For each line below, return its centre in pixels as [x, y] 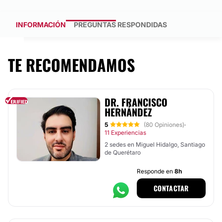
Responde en [155, 171]
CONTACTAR [171, 188]
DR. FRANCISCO [136, 102]
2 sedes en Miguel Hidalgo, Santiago [155, 144]
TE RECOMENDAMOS [71, 65]
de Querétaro [123, 152]
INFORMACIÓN [41, 25]
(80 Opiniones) [164, 125]
